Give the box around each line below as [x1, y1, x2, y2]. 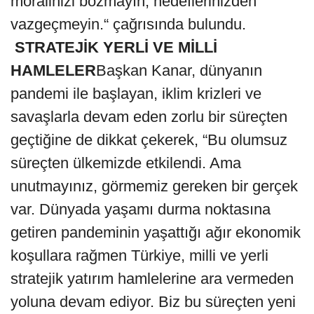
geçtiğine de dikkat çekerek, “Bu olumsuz [11, 131, 287, 149]
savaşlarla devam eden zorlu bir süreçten [11, 108, 287, 126]
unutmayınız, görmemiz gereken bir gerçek [11, 177, 298, 196]
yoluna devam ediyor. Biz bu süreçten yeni [11, 293, 296, 311]
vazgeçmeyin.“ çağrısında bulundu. [11, 15, 246, 34]
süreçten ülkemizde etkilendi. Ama [11, 154, 241, 172]
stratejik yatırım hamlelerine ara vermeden [11, 270, 294, 288]
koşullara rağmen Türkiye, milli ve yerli [11, 247, 268, 265]
